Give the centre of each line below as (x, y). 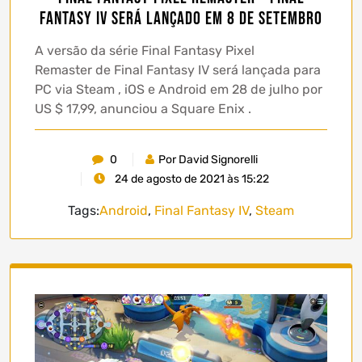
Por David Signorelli (208, 159)
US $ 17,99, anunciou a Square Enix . (145, 108)
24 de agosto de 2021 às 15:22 (191, 179)
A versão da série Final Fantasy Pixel (145, 50)
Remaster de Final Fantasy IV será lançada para (178, 69)
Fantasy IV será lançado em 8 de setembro (181, 19)
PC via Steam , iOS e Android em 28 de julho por (179, 89)
